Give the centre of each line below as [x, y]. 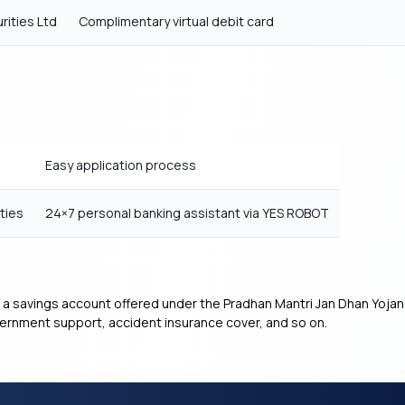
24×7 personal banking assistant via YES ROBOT [187, 213]
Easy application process [121, 165]
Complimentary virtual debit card [176, 21]
